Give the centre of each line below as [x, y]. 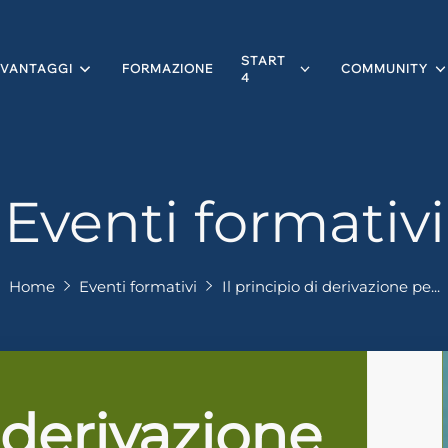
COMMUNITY [384, 69]
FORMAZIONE [167, 69]
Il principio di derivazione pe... [330, 286]
